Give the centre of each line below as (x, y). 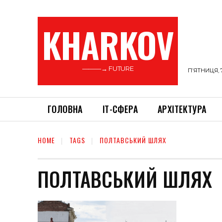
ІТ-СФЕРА (120, 109)
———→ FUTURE (108, 68)
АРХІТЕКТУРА (182, 109)
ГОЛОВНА (65, 109)
